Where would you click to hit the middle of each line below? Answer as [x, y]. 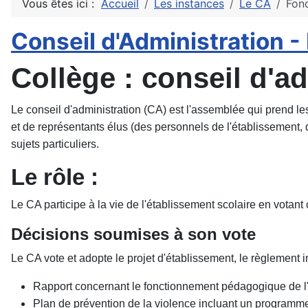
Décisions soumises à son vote [133, 234]
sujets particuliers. [55, 144]
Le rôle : [55, 177]
